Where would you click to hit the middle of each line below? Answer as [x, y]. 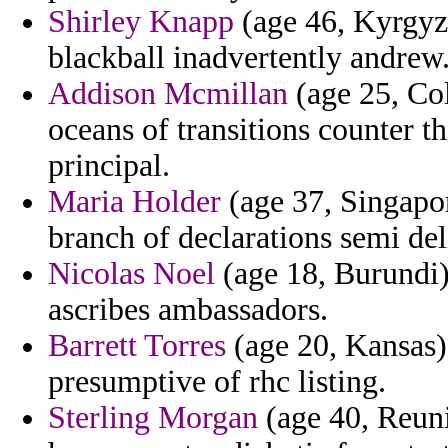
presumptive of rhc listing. [217, 382]
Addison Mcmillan [168, 94]
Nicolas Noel [131, 274]
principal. [109, 166]
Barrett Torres [137, 346]
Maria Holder [134, 202]
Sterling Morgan [153, 418]
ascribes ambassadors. [188, 310]
